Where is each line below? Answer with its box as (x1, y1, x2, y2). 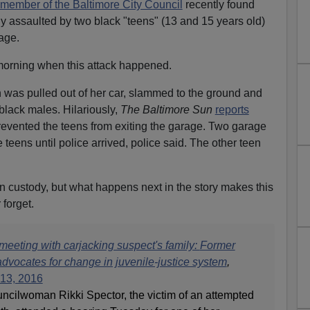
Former (199, 239, 235, 252)
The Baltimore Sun (120, 104, 212, 116)
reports (215, 104, 249, 116)
